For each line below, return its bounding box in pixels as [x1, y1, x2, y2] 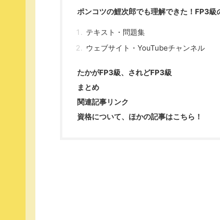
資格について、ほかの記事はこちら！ [77, 111, 202, 121]
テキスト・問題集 [86, 27, 145, 37]
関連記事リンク [77, 97, 129, 107]
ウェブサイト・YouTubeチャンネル [86, 43, 205, 53]
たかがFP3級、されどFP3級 [77, 67, 172, 77]
